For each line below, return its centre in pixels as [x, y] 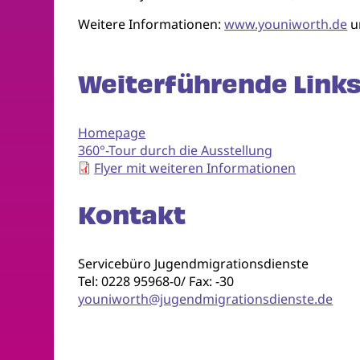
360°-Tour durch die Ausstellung [176, 151]
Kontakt [132, 216]
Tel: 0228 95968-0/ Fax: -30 [156, 282]
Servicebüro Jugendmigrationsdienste [194, 264]
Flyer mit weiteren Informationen [195, 168]
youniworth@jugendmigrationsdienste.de [206, 299]
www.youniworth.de [286, 25]
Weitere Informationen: [151, 25]
